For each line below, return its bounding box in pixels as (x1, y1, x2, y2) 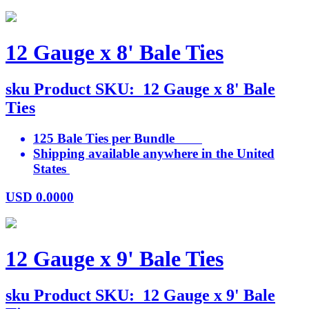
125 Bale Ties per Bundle (33, 130, 202, 146)
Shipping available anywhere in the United (33, 146, 275, 161)
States (33, 161, 70, 176)
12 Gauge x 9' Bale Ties (6, 246, 223, 271)
